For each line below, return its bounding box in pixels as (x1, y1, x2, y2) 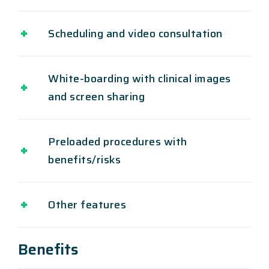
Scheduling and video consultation (48, 25, 223, 43)
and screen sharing (48, 88, 145, 106)
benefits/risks (48, 151, 121, 169)
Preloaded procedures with (48, 133, 187, 151)
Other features (48, 196, 126, 214)
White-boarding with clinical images (48, 70, 231, 88)
